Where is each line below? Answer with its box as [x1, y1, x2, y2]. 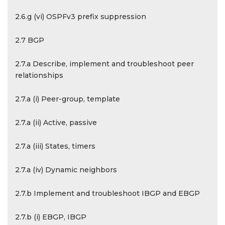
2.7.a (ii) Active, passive [15, 118, 97, 127]
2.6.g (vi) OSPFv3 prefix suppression [15, 12, 146, 21]
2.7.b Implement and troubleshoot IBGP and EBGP [15, 189, 200, 198]
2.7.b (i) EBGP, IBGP [15, 212, 86, 221]
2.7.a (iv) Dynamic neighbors [15, 165, 117, 174]
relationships [15, 71, 63, 80]
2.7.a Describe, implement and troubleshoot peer [15, 59, 194, 68]
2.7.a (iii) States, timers [15, 142, 95, 151]
